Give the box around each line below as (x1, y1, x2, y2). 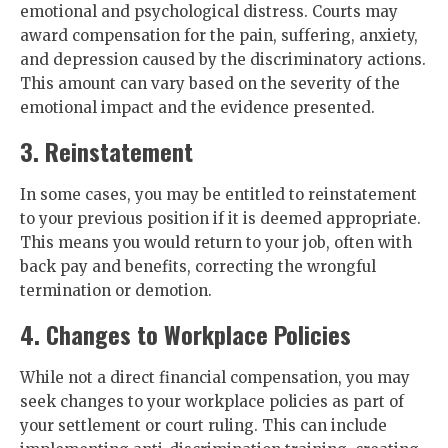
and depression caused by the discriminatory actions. (20, 50, 426, 69)
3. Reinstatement (20, 133, 193, 169)
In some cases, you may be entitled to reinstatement (20, 185, 417, 204)
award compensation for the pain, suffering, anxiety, (20, 26, 418, 45)
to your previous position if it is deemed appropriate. (20, 209, 421, 228)
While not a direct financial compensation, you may (20, 368, 410, 387)
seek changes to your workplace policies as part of (20, 392, 404, 411)
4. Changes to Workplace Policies (20, 316, 351, 352)
